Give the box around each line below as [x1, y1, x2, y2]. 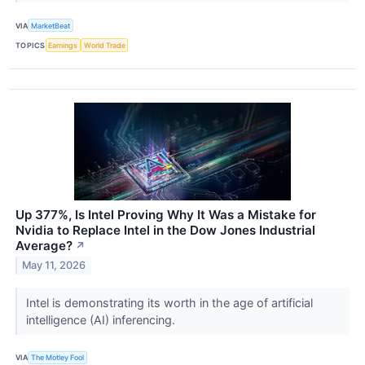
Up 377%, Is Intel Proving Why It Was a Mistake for [15, 206, 316, 222]
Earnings [48, 40, 78, 50]
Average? [15, 237, 73, 253]
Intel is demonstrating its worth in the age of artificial [25, 295, 313, 310]
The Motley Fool [31, 353, 85, 363]
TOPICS [15, 40, 46, 50]
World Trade [83, 40, 125, 50]
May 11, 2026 [22, 259, 86, 272]
